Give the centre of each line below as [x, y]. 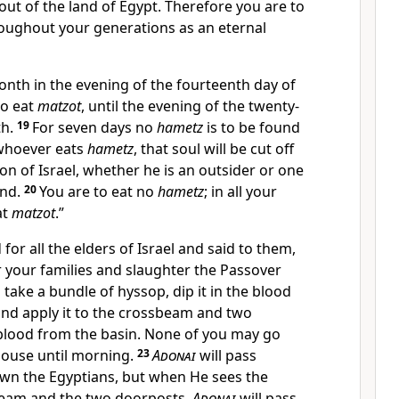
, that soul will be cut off [214, 149]
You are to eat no [98, 191]
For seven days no [94, 127]
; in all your [240, 191]
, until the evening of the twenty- [190, 106]
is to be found [252, 127]
